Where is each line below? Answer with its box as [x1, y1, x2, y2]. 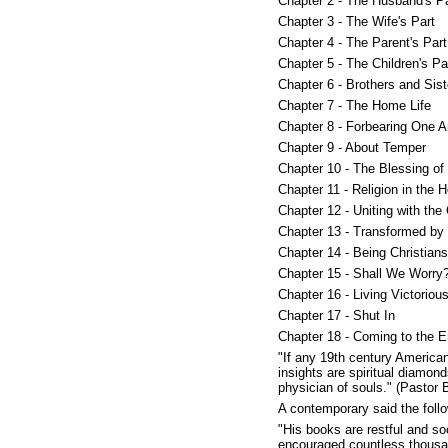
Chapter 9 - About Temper [278, 140, 426, 155]
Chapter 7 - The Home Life [278, 98, 431, 113]
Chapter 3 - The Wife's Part [278, 14, 435, 29]
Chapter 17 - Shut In [278, 308, 395, 323]
